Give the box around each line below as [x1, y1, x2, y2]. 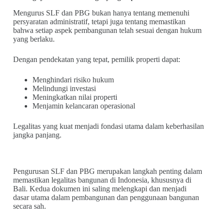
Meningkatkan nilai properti [32, 93, 117, 102]
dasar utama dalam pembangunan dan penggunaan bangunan [13, 193, 199, 201]
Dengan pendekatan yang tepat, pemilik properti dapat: [13, 55, 180, 64]
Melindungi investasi [32, 84, 96, 93]
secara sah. [13, 201, 46, 210]
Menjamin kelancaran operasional [32, 102, 135, 110]
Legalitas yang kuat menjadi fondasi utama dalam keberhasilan [13, 122, 204, 131]
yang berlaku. [13, 35, 55, 44]
